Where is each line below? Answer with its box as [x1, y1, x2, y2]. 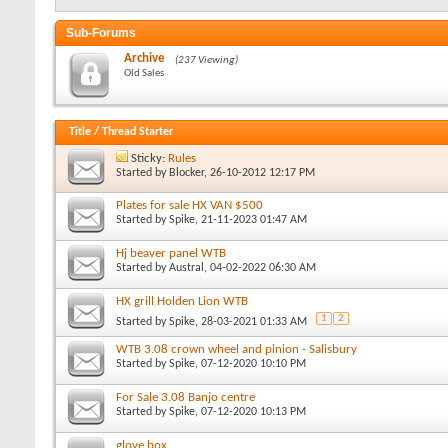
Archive [124, 51, 165, 65]
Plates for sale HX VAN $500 [116, 198, 263, 212]
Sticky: [131, 151, 168, 165]
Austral [169, 261, 204, 274]
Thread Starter [102, 125, 173, 138]
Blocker [169, 166, 204, 179]
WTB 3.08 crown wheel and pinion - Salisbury [116, 342, 357, 356]
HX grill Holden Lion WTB [116, 294, 248, 308]
